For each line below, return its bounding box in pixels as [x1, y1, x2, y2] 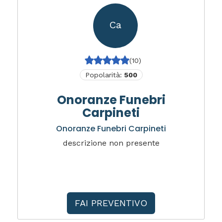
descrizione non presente [62, 138, 160, 148]
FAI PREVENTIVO [75, 198, 147, 208]
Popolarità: [85, 71, 124, 79]
